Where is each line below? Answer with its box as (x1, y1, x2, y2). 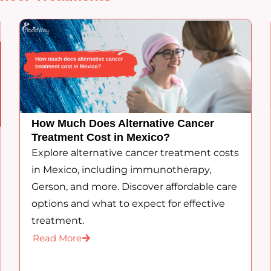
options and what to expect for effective (31, 198, 226, 210)
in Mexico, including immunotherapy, (31, 164, 212, 176)
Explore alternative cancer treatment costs (31, 147, 240, 159)
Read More (33, 232, 82, 244)
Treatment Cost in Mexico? (31, 131, 171, 144)
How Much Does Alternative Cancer (31, 117, 215, 130)
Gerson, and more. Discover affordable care (31, 181, 238, 193)
